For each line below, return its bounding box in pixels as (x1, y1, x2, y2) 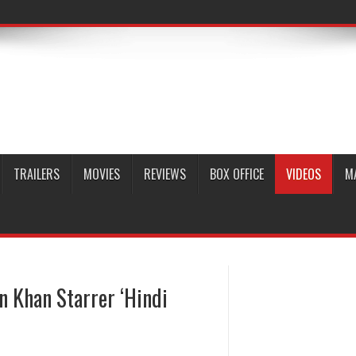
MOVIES (83, 164, 120, 184)
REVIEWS (144, 164, 186, 184)
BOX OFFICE (210, 164, 264, 184)
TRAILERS (14, 164, 60, 184)
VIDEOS (286, 164, 321, 184)
